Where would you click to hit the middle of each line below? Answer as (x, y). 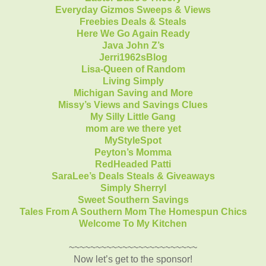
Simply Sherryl (133, 188)
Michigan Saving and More (133, 93)
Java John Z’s (133, 45)
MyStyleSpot (133, 140)
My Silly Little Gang (133, 116)
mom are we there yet (133, 128)
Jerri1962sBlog (133, 57)
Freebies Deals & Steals (133, 21)
